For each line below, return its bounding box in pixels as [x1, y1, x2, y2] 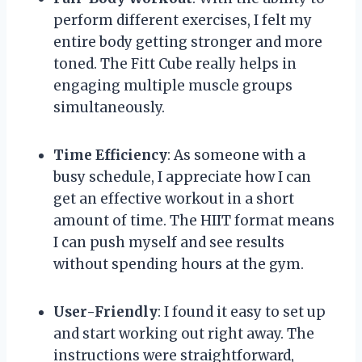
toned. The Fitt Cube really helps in [53, 54, 297, 73]
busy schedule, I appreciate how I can [53, 167, 311, 186]
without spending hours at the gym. [53, 255, 304, 273]
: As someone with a [167, 145, 305, 164]
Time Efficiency [53, 145, 167, 164]
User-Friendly [53, 302, 158, 321]
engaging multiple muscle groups [53, 76, 293, 95]
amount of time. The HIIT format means [53, 211, 335, 229]
